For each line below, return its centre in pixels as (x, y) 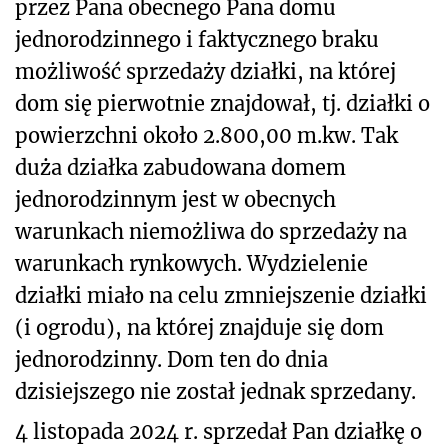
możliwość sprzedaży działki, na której (205, 71)
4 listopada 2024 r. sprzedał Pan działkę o (218, 431)
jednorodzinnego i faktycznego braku (197, 39)
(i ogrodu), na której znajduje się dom (199, 327)
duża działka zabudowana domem (180, 167)
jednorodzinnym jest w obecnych (175, 199)
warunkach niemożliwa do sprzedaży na (211, 231)
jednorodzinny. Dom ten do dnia (171, 359)
